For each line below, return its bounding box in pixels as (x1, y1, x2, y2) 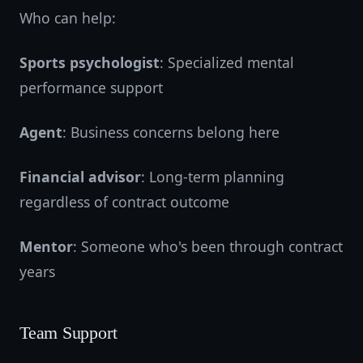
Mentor (19, 237, 73, 256)
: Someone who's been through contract (73, 237, 343, 256)
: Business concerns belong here (62, 122, 280, 142)
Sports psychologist (19, 53, 160, 72)
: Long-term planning (141, 167, 284, 186)
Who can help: (19, 8, 116, 28)
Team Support (19, 323, 117, 343)
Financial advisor (19, 167, 141, 186)
